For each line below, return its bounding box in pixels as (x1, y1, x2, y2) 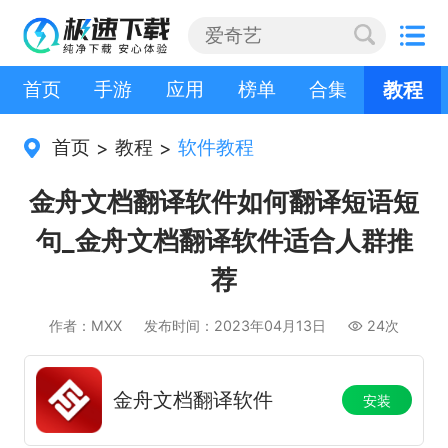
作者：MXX (49, 316, 127, 334)
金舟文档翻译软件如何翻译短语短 (29, 185, 419, 217)
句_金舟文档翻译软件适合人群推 (35, 224, 413, 256)
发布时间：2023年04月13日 (144, 316, 327, 334)
